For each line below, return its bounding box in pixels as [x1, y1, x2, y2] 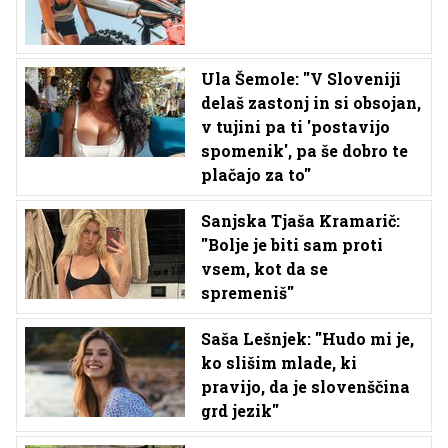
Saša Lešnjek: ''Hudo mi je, [201, 328, 414, 349]
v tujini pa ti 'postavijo [201, 116, 390, 137]
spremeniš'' [201, 282, 294, 303]
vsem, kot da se [201, 258, 328, 279]
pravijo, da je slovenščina [201, 376, 410, 397]
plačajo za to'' [201, 164, 311, 185]
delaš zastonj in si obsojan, [201, 92, 421, 113]
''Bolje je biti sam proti [201, 234, 383, 255]
